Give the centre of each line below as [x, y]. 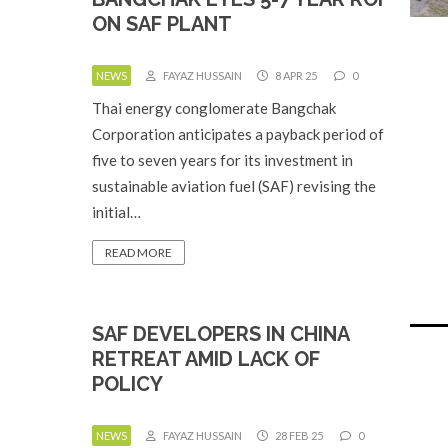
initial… [116, 212]
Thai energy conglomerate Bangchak [214, 108]
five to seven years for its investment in [222, 160]
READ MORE [138, 252]
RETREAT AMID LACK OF [206, 359]
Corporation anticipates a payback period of [238, 134]
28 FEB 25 [298, 435]
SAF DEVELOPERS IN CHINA [220, 334]
